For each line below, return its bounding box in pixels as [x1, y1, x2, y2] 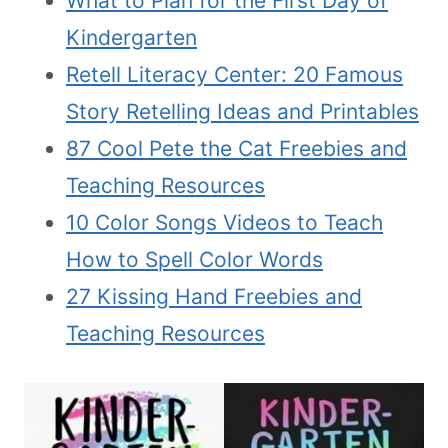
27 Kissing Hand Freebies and [66, 283, 362, 309]
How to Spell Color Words [66, 246, 323, 272]
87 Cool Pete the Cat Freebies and [66, 135, 407, 161]
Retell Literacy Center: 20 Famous [66, 61, 403, 87]
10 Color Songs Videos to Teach [66, 209, 383, 235]
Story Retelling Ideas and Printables [66, 98, 419, 124]
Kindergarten [66, 24, 197, 50]
